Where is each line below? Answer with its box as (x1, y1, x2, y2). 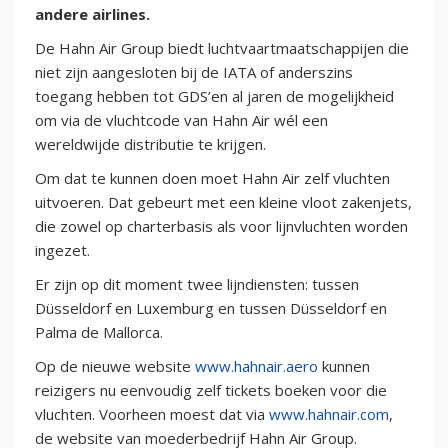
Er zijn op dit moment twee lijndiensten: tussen (35, 274, 359, 295)
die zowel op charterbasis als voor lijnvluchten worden (35, 216, 408, 237)
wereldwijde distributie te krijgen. (35, 134, 266, 155)
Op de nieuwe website (35, 356, 195, 377)
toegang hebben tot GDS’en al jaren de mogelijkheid (35, 86, 394, 107)
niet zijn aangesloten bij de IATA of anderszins (35, 62, 353, 83)
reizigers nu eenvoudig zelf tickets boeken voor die (35, 380, 387, 401)
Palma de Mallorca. (35, 322, 163, 343)
